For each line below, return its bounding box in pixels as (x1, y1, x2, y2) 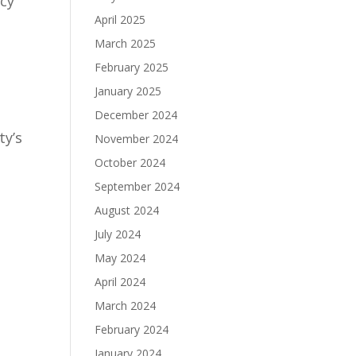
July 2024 (95, 226, 141, 242)
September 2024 (95, 179, 180, 194)
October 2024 (95, 155, 166, 170)
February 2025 (95, 60, 169, 75)
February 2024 (95, 322, 169, 337)
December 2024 (95, 107, 178, 122)
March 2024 (95, 298, 157, 313)
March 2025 (95, 36, 157, 51)
